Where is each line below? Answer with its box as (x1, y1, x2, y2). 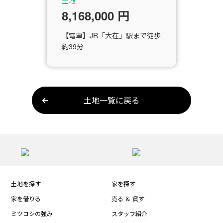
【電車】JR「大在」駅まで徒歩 (62, 30, 161, 41)
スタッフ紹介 (111, 209, 147, 218)
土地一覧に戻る (84, 95, 139, 107)
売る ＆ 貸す (111, 194, 144, 203)
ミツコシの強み (11, 209, 53, 218)
